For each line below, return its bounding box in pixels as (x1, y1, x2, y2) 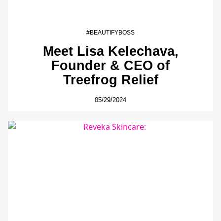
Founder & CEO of (51, 57, 170, 73)
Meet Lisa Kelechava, (42, 43, 179, 59)
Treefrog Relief (63, 72, 158, 87)
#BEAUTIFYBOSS (86, 29, 135, 36)
